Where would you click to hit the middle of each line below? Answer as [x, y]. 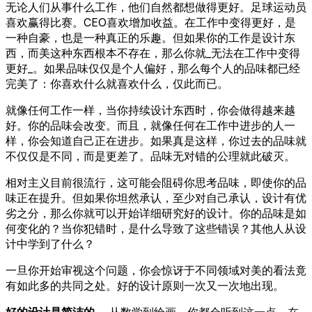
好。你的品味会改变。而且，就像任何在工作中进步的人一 [150, 125]
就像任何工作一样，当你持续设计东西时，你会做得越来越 [150, 110]
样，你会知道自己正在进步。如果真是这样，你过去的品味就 [156, 140]
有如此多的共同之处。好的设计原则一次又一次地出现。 [145, 285]
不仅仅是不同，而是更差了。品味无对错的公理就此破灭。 [150, 156]
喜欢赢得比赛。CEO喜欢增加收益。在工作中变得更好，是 [151, 22]
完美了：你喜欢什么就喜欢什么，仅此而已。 [117, 83]
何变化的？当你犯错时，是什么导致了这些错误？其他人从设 [156, 228]
